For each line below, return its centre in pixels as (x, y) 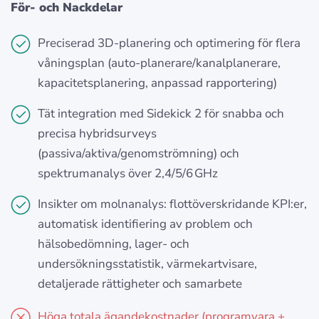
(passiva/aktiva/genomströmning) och (138, 154)
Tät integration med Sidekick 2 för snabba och (161, 114)
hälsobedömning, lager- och (114, 244)
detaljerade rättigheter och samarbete (140, 284)
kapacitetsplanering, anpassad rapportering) (157, 83)
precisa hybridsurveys (97, 134)
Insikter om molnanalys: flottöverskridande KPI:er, (172, 204)
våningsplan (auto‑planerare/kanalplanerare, (159, 63)
